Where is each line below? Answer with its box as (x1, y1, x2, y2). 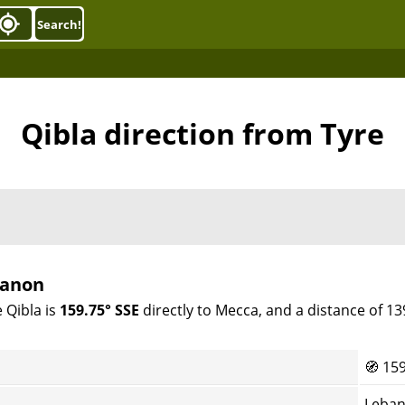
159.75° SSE (60, 300, 139, 320)
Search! (37, 15, 81, 33)
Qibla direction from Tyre (21, 114, 384, 153)
